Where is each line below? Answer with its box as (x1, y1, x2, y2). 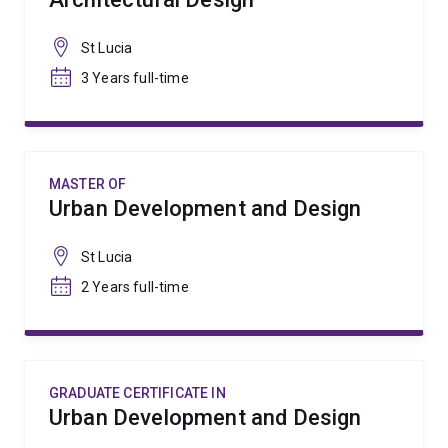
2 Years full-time (81, 279, 189, 295)
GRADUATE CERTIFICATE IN (49, 385, 226, 401)
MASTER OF (49, 176, 127, 192)
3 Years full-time (81, 70, 189, 86)
